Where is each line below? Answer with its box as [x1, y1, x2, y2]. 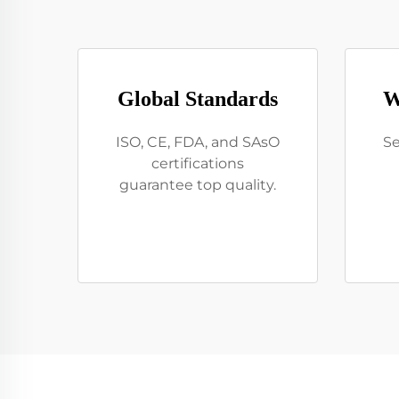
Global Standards [118, 87, 278, 110]
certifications [151, 155, 244, 172]
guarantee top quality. [119, 176, 276, 193]
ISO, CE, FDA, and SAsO [116, 134, 280, 151]
